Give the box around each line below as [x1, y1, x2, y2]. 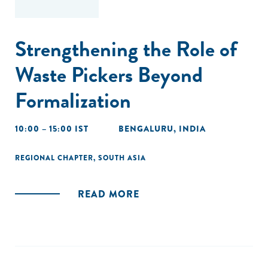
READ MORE [78, 187, 139, 201]
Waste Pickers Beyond [15, 59, 203, 90]
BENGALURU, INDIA [118, 123, 206, 135]
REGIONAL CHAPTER [15, 153, 93, 163]
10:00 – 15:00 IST [15, 123, 89, 135]
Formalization [15, 84, 131, 116]
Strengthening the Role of [15, 33, 237, 65]
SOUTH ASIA [98, 153, 146, 163]
